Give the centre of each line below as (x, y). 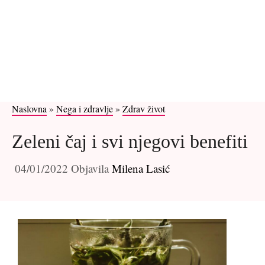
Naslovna (29, 109)
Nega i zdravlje (85, 109)
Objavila (91, 168)
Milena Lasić (141, 168)
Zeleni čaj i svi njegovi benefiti (130, 141)
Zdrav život (144, 109)
